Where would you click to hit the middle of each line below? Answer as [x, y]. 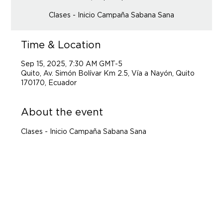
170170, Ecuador [49, 82]
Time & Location [61, 45]
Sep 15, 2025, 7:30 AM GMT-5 [72, 63]
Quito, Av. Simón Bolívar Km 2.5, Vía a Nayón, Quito [108, 73]
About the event [62, 112]
